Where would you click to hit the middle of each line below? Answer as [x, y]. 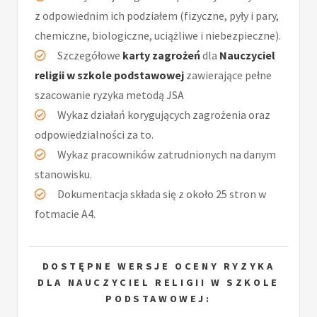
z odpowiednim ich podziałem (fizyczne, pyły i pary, [157, 15]
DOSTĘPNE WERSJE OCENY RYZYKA [158, 266]
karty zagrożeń [161, 55]
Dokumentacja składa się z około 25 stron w [162, 194]
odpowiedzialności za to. [94, 134]
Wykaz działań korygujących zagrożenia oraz [164, 114]
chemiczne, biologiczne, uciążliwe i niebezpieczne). [158, 35]
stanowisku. [63, 174]
